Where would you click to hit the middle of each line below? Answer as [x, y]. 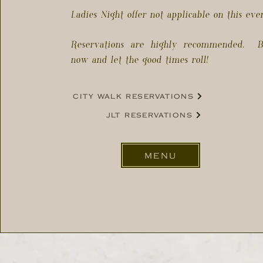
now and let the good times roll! [139, 60]
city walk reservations [134, 96]
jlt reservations [149, 115]
